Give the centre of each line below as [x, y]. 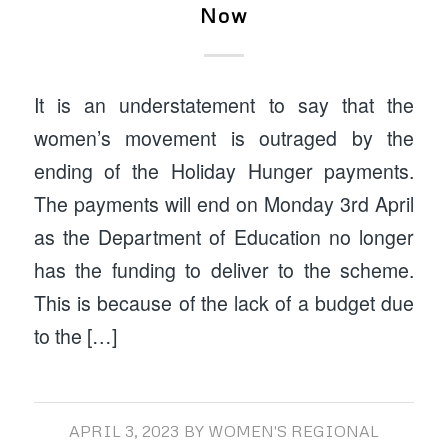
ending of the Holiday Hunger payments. [224, 171]
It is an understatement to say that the [224, 105]
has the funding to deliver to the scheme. [224, 270]
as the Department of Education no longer [224, 237]
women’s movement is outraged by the [224, 138]
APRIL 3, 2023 [123, 430]
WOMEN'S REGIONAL [293, 430]
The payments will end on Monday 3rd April [224, 204]
